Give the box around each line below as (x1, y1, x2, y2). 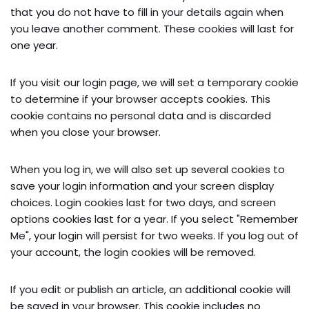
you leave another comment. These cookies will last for (10, 21, 294, 37)
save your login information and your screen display (10, 179, 274, 194)
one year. (10, 38, 58, 53)
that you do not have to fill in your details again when (10, 5, 283, 20)
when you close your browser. (10, 125, 161, 140)
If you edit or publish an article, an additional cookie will (10, 282, 290, 297)
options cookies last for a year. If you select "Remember (10, 212, 298, 227)
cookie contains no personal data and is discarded (10, 108, 271, 123)
